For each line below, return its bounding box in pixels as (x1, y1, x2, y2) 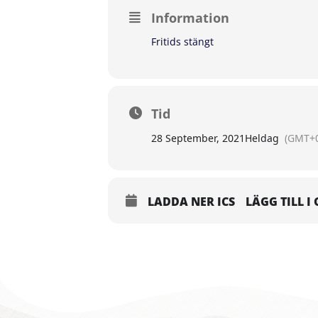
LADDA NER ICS (148, 194, 235, 209)
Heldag (245, 131, 279, 145)
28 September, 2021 (151, 131, 245, 145)
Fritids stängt (151, 35, 214, 48)
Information (151, 9, 229, 26)
